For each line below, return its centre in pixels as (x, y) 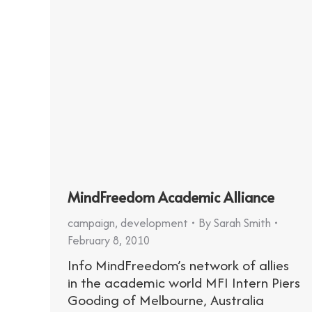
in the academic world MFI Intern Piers (184, 282)
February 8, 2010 (109, 240)
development (154, 223)
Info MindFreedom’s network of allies (178, 265)
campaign (91, 223)
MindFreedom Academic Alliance (171, 197)
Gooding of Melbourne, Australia (166, 299)
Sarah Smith (242, 223)
